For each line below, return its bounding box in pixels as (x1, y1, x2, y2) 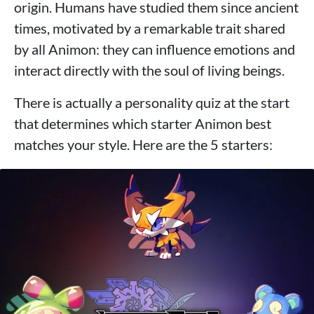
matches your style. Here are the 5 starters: (14, 136, 273, 153)
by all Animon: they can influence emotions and (14, 41, 295, 58)
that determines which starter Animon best (14, 115, 271, 132)
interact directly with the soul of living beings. (14, 62, 285, 79)
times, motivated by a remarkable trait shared (14, 20, 285, 37)
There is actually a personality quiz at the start (14, 94, 289, 111)
